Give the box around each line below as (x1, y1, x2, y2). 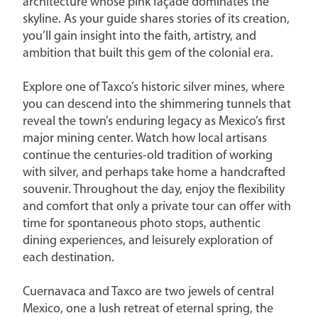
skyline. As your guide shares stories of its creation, (23, 13, 290, 26)
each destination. (23, 251, 114, 265)
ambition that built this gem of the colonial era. (23, 47, 273, 60)
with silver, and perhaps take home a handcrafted (23, 166, 285, 180)
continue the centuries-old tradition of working (23, 149, 273, 163)
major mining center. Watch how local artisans (23, 132, 267, 146)
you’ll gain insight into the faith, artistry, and (23, 30, 256, 43)
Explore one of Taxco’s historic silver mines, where (23, 81, 285, 94)
